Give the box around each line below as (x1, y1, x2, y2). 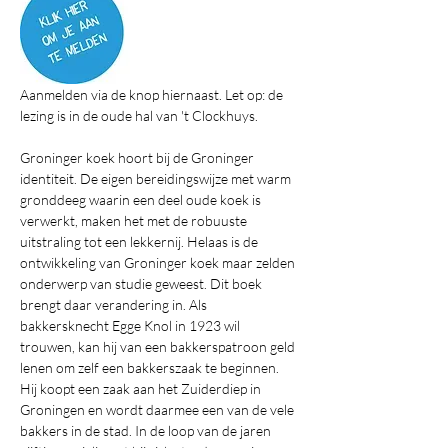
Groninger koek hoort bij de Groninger (20, 149, 257, 166)
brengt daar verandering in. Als (20, 296, 210, 313)
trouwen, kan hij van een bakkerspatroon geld (20, 338, 298, 355)
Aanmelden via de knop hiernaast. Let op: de (20, 86, 286, 103)
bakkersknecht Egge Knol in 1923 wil (20, 317, 243, 334)
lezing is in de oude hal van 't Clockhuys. (20, 107, 258, 124)
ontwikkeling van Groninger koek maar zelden (20, 254, 298, 271)
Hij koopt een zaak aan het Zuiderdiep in (20, 380, 264, 397)
